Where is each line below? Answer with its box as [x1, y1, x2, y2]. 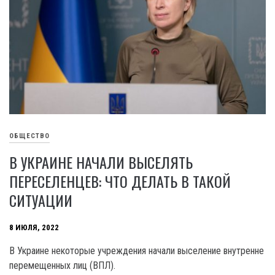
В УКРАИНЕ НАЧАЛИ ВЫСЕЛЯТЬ [9, 150, 193, 173]
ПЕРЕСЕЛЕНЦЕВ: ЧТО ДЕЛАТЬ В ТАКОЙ [9, 169, 231, 192]
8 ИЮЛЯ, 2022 [9, 223, 59, 233]
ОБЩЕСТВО [9, 132, 50, 141]
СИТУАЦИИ [9, 188, 72, 211]
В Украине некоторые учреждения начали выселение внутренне [9, 244, 264, 257]
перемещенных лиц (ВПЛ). [9, 259, 115, 271]
